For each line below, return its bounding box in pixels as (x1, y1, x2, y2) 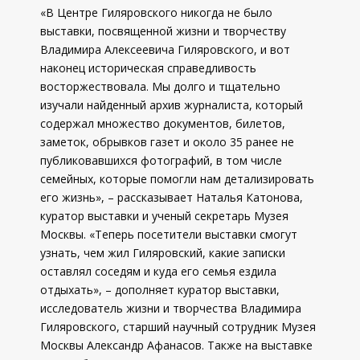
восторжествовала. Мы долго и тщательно (40, 79, 280, 94)
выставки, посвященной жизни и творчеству (40, 23, 286, 39)
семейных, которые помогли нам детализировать (40, 171, 314, 186)
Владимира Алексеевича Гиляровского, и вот (40, 42, 290, 57)
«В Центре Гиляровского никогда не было (40, 5, 272, 20)
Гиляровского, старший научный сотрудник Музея (40, 319, 316, 334)
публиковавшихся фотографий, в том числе (40, 153, 282, 168)
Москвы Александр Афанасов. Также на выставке (40, 337, 313, 353)
